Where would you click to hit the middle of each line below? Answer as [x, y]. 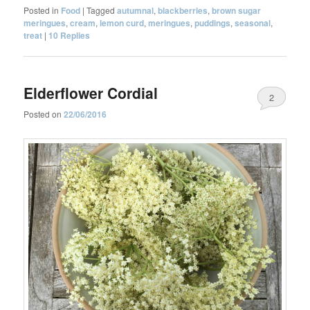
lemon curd [122, 23]
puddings [213, 23]
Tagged [101, 10]
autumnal [136, 11]
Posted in [42, 10]
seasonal [253, 23]
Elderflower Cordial [91, 92]
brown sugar [237, 11]
